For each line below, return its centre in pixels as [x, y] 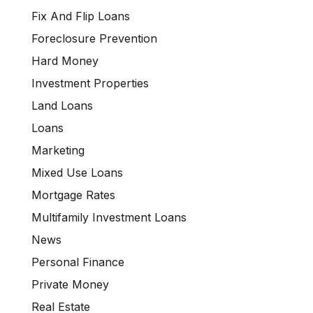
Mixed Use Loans [77, 172]
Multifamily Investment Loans [109, 217]
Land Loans [62, 105]
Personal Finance [78, 262]
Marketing [58, 150]
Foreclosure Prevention [94, 38]
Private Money [70, 284]
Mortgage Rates [73, 195]
